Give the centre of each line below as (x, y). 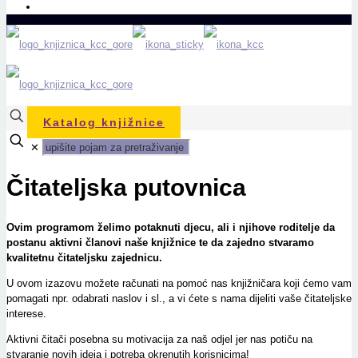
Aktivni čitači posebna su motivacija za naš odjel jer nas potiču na (159, 339)
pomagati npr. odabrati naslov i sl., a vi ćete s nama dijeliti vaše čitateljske (179, 298)
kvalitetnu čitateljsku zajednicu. (84, 257)
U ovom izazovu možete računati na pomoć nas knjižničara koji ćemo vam (179, 283)
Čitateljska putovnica (126, 187)
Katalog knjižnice (104, 122)
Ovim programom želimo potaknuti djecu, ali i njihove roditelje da (171, 227)
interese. (26, 313)
